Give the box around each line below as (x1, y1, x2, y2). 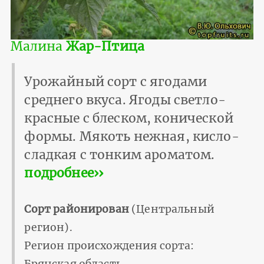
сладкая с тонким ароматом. (24, 147, 215, 163)
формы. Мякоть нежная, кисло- (24, 128, 239, 145)
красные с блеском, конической (24, 110, 233, 127)
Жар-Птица (65, 38, 145, 54)
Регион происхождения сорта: (24, 239, 194, 253)
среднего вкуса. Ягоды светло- (24, 92, 226, 108)
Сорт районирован (24, 203, 129, 216)
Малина (10, 38, 66, 54)
